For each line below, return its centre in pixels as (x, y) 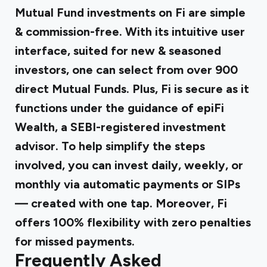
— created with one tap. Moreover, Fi (121, 203)
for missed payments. (75, 241)
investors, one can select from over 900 (126, 70)
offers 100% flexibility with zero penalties (133, 222)
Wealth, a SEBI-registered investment (120, 127)
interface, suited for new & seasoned (118, 51)
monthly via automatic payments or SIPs (128, 184)
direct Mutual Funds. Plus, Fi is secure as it (132, 89)
